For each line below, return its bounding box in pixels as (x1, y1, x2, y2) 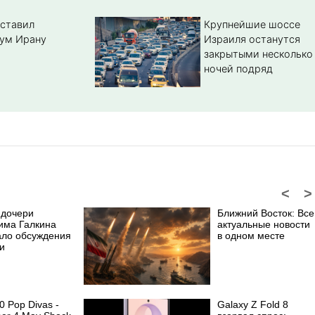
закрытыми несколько (203, 48, 313, 60)
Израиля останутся (203, 33, 300, 46)
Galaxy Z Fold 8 (217, 299, 288, 311)
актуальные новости (217, 219, 310, 231)
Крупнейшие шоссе (203, 18, 300, 31)
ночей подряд (203, 63, 273, 75)
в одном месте (217, 230, 285, 242)
